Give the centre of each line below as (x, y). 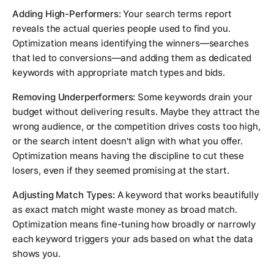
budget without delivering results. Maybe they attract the (136, 112)
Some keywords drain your (194, 97)
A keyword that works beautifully (187, 195)
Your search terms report (176, 14)
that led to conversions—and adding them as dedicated (132, 58)
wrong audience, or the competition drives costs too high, (136, 127)
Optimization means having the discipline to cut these (128, 156)
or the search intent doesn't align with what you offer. (128, 141)
